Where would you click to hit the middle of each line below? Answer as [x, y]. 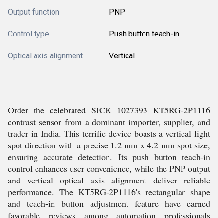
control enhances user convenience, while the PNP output [109, 168]
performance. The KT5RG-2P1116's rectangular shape [109, 192]
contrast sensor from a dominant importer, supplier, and [109, 122]
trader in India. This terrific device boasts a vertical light [109, 133]
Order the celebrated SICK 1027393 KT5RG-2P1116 [109, 110]
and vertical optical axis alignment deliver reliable [109, 180]
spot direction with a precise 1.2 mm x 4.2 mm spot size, [109, 145]
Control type [28, 34]
